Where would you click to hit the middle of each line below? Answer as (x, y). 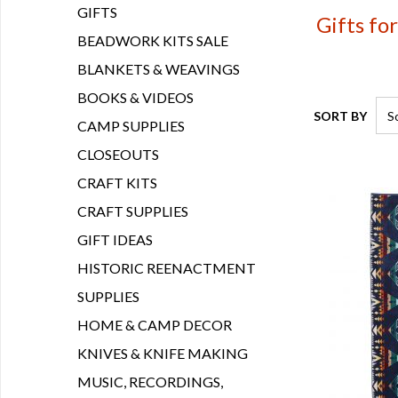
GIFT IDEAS (115, 239)
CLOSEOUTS (118, 154)
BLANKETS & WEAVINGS (159, 69)
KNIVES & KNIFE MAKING (163, 353)
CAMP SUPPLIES (131, 126)
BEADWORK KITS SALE (153, 40)
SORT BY (340, 115)
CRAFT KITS (117, 183)
